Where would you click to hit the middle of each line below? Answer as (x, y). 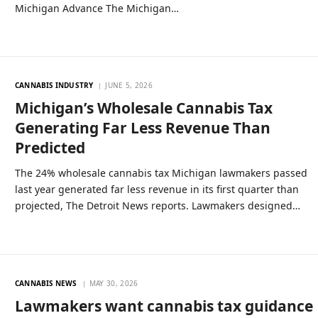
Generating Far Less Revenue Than (143, 128)
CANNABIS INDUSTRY (54, 86)
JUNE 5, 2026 (129, 86)
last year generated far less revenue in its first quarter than (157, 190)
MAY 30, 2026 (114, 284)
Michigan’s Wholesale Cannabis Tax (144, 108)
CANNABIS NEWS (46, 284)
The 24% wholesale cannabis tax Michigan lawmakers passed (161, 173)
